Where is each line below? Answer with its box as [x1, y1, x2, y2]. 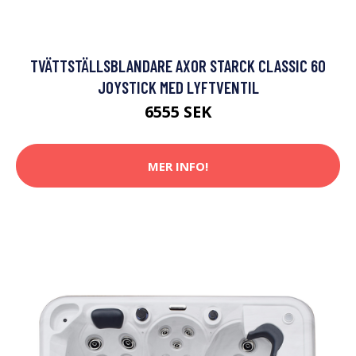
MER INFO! [148, 157, 208, 174]
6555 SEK [145, 101, 211, 123]
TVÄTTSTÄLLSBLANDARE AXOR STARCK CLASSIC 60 [30, 56, 326, 76]
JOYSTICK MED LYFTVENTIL [97, 77, 259, 98]
